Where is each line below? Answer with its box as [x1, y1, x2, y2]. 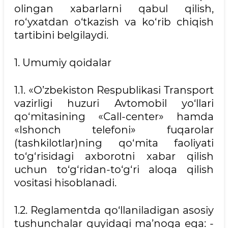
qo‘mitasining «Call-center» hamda [14, 110, 214, 123]
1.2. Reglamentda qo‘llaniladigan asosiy [14, 204, 214, 216]
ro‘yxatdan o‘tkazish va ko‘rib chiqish [14, 16, 214, 28]
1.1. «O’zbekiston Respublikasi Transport [14, 84, 214, 96]
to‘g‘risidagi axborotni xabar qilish [14, 150, 214, 162]
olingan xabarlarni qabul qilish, [14, 3, 214, 15]
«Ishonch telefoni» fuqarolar [14, 124, 214, 136]
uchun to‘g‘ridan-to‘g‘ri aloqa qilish [14, 163, 214, 176]
